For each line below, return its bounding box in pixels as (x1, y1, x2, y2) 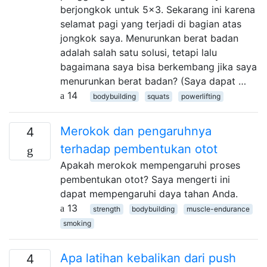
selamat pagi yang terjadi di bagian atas (60, 17, 241, 30)
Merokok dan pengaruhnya (60, 123, 212, 138)
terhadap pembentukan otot (60, 141, 218, 156)
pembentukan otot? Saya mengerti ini (60, 173, 230, 185)
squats (147, 91, 170, 101)
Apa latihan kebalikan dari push (60, 250, 236, 265)
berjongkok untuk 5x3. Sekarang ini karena (60, 3, 255, 15)
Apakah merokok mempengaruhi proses (60, 159, 240, 171)
